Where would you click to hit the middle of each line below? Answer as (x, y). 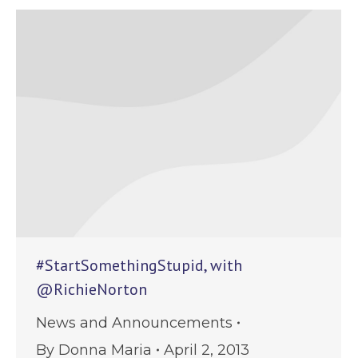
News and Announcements (134, 322)
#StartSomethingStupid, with (139, 265)
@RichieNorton (91, 289)
